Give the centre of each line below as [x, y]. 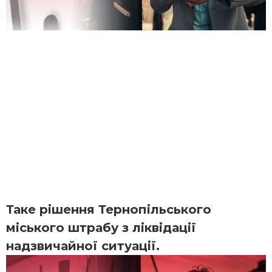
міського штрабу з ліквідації [101, 227]
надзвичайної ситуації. [83, 246]
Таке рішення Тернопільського [109, 209]
